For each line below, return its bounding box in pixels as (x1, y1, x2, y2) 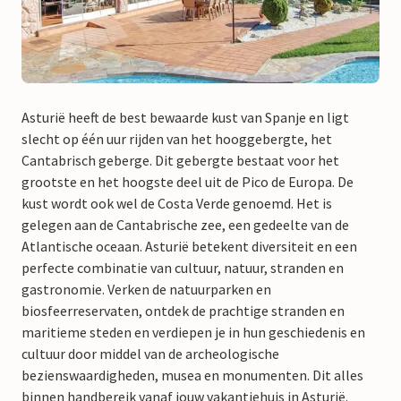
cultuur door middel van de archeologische (21, 344, 279, 363)
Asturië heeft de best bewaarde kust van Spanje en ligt (21, 107, 349, 126)
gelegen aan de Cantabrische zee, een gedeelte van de (21, 215, 349, 234)
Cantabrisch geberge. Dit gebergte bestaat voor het (21, 150, 339, 169)
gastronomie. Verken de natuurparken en (21, 279, 271, 298)
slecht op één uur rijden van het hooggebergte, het (21, 129, 332, 148)
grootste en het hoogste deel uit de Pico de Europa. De (21, 172, 354, 191)
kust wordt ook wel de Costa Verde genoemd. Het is (21, 193, 332, 212)
